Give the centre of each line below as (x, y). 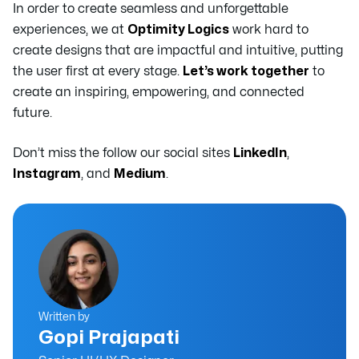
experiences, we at (70, 29)
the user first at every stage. (98, 71)
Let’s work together (246, 71)
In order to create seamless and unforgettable (151, 8)
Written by (64, 317)
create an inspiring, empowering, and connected (159, 92)
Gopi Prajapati (109, 337)
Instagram (47, 173)
